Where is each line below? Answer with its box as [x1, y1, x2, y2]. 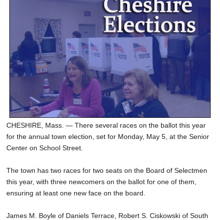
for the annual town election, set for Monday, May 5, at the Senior [6, 133, 209, 141]
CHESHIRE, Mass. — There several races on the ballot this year [6, 121, 206, 130]
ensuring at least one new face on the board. [6, 189, 145, 197]
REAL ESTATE [5, 44, 53, 55]
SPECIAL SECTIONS [5, 83, 75, 94]
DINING [5, 24, 30, 35]
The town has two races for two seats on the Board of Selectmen [6, 166, 207, 175]
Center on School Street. [6, 144, 83, 152]
